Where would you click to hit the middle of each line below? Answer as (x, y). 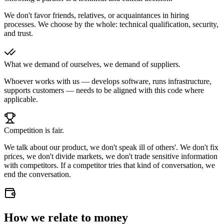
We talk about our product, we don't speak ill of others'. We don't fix (111, 147)
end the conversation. (37, 174)
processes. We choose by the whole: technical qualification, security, (111, 24)
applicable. (21, 99)
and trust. (18, 33)
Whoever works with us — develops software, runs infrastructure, (108, 81)
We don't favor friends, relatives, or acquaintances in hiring (96, 15)
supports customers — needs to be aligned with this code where (104, 90)
